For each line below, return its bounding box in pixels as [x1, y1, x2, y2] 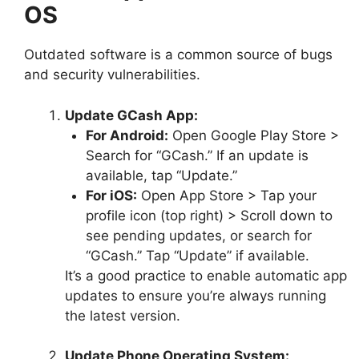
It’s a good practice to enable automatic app [65, 267, 347, 284]
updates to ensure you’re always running [65, 287, 326, 304]
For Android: [85, 127, 168, 143]
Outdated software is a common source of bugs [24, 46, 333, 63]
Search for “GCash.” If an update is [85, 147, 309, 163]
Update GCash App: [65, 107, 198, 123]
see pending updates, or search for [85, 227, 312, 244]
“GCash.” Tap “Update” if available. [85, 247, 309, 264]
